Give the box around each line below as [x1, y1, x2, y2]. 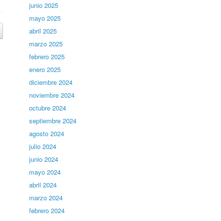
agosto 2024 [29, 129, 65, 138]
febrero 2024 [29, 206, 65, 215]
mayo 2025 [29, 13, 61, 23]
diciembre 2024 [29, 77, 73, 87]
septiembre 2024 [29, 116, 77, 125]
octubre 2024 [29, 103, 67, 112]
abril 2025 [29, 26, 57, 36]
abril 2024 [29, 180, 57, 189]
